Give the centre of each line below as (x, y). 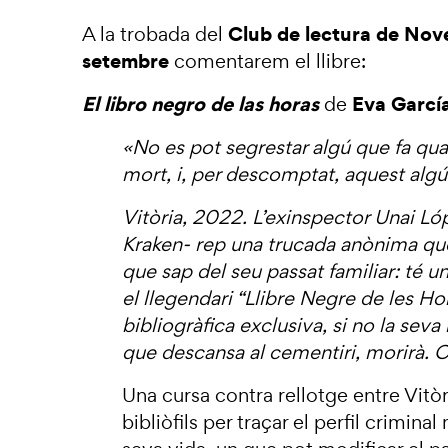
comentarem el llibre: (270, 61)
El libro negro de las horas (200, 104)
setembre (125, 61)
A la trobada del (155, 34)
